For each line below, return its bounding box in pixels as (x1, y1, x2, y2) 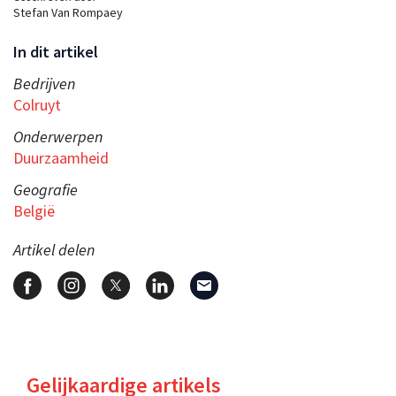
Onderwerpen (13, 126, 103, 147)
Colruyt (13, 94, 61, 115)
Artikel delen (13, 239, 95, 260)
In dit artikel (13, 41, 98, 62)
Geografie (13, 179, 78, 200)
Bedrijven (13, 72, 75, 94)
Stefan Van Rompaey (13, 4, 123, 20)
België (13, 200, 55, 221)
